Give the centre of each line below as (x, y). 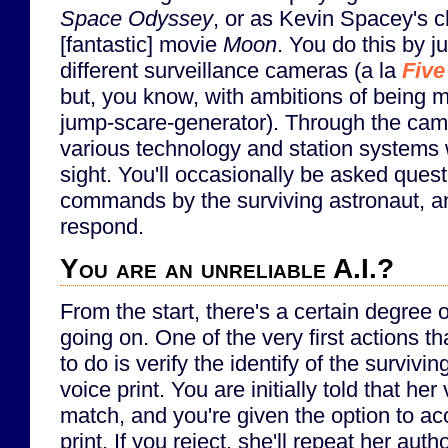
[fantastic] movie (141, 44)
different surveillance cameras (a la (231, 70)
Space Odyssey (136, 18)
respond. (102, 226)
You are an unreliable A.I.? (227, 268)
